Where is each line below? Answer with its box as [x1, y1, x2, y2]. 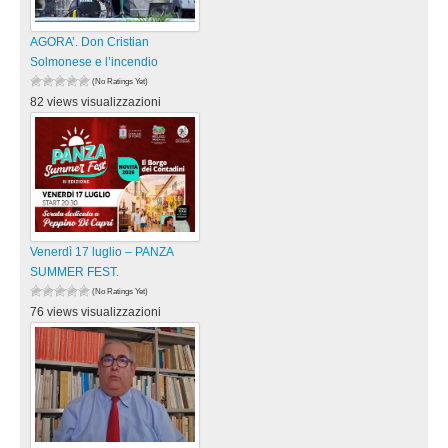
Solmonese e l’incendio [30, 54, 158, 69]
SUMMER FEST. [30, 264, 119, 279]
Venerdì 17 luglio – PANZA [30, 244, 173, 259]
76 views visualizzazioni [30, 304, 161, 319]
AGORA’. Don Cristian [30, 34, 149, 49]
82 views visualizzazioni [30, 94, 161, 109]
